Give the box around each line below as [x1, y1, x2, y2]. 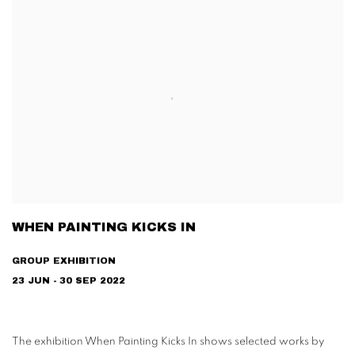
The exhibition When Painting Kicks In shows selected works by [12, 336, 324, 348]
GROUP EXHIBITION [12, 256, 116, 266]
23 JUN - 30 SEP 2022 [12, 276, 125, 286]
